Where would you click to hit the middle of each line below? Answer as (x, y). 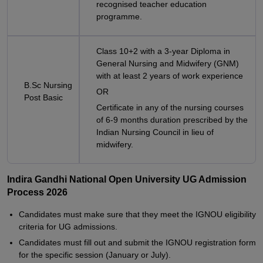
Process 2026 (37, 192)
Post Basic (45, 97)
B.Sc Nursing (48, 85)
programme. (119, 16)
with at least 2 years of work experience (170, 76)
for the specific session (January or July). (95, 255)
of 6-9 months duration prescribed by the (172, 120)
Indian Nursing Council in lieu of (155, 132)
